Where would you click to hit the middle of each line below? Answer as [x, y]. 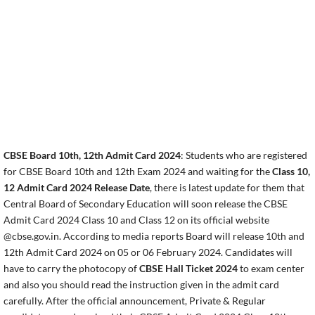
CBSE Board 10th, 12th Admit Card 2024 [92, 155]
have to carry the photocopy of [71, 268]
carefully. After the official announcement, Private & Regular [135, 300]
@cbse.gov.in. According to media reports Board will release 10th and [154, 236]
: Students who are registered [244, 155]
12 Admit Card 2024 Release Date [77, 187]
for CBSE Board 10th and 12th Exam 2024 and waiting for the [138, 171]
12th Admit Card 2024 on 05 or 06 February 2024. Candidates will [148, 252]
